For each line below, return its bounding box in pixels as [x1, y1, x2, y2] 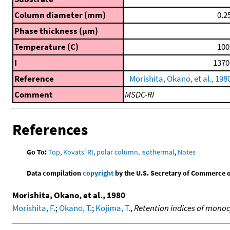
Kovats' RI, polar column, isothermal [63, 147, 175, 157]
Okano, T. [59, 202, 92, 214]
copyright [83, 168, 114, 178]
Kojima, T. [95, 202, 130, 214]
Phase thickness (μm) [14, 25, 98, 37]
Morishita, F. [12, 202, 55, 214]
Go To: [27, 147, 47, 157]
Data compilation [27, 168, 83, 178]
